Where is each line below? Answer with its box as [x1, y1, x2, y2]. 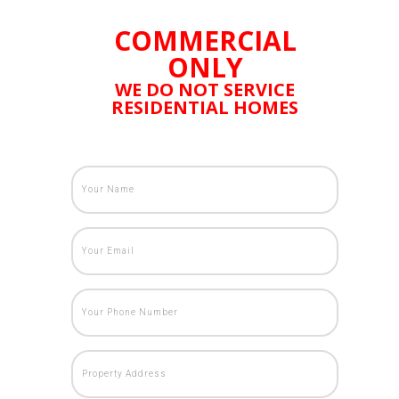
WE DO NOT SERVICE [115, 77, 295, 102]
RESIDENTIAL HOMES [111, 94, 298, 119]
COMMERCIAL [113, 21, 297, 59]
